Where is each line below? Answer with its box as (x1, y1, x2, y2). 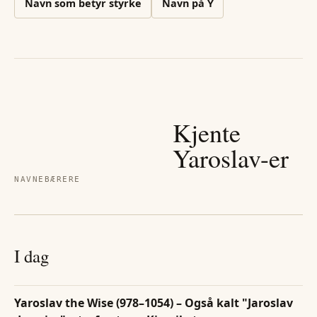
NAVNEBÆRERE (14, 175, 81, 185)
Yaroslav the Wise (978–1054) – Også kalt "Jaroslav (14, 294, 293, 311)
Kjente (173, 115, 241, 150)
